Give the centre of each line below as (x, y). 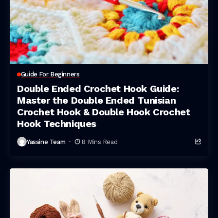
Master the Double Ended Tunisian (97, 100)
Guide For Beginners (50, 74)
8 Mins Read (100, 142)
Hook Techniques (57, 124)
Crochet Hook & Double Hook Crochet (104, 112)
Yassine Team (46, 142)
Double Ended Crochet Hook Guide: (98, 89)
